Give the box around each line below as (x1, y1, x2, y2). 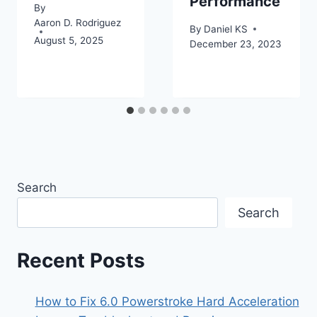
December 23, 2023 (190, 38, 282, 50)
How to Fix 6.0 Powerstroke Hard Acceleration (35, 294, 299, 309)
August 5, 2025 (34, 34, 103, 46)
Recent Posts (17, 248, 145, 273)
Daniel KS (204, 23, 248, 35)
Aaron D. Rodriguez (34, 16, 121, 28)
